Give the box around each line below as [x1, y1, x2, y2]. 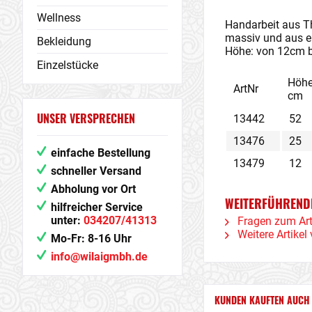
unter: [51, 213, 84, 227]
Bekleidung [37, 35, 91, 48]
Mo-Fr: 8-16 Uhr [51, 231, 132, 245]
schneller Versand [51, 164, 141, 178]
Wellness [37, 11, 81, 24]
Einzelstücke [37, 58, 98, 72]
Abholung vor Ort [51, 182, 136, 196]
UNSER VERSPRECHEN [37, 110, 135, 127]
